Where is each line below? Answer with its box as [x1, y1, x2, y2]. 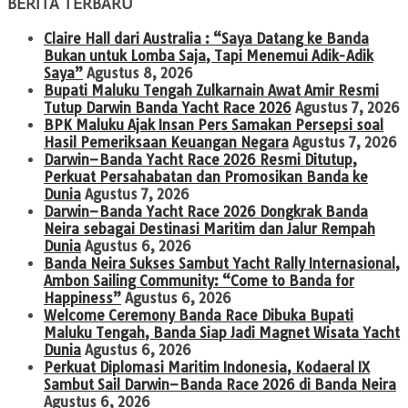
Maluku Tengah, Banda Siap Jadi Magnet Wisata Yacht [44, 323, 400, 342]
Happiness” [44, 289, 121, 307]
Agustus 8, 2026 [87, 64, 193, 82]
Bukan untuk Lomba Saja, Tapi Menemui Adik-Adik [44, 46, 373, 65]
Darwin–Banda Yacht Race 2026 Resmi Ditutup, [44, 150, 357, 168]
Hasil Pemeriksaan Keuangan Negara [44, 133, 289, 151]
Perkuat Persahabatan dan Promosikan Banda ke [44, 168, 368, 186]
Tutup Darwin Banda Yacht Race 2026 [44, 98, 291, 117]
